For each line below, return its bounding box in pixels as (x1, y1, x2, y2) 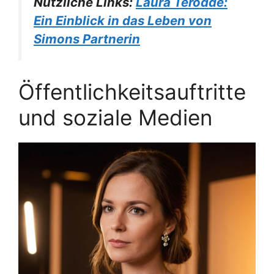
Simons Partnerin (34, 31, 140, 46)
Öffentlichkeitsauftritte (18, 79, 246, 105)
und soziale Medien (18, 105, 212, 131)
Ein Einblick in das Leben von (34, 12, 212, 28)
